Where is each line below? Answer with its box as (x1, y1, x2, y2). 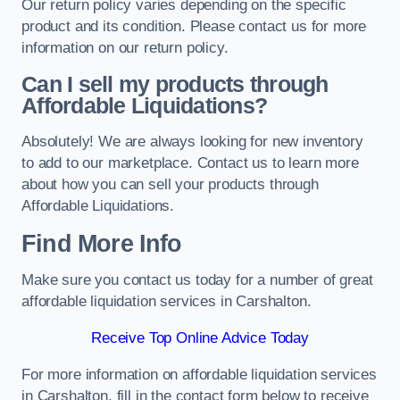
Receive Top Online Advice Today (91, 329, 309, 346)
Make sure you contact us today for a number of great (21, 271, 373, 289)
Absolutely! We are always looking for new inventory (21, 133, 363, 151)
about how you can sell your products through (21, 176, 319, 194)
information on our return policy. (21, 39, 229, 57)
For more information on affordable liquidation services (21, 365, 377, 383)
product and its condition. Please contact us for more (21, 18, 367, 36)
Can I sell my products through (21, 71, 329, 96)
